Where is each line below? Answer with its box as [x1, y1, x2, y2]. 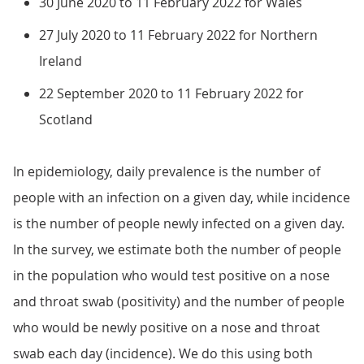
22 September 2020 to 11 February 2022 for [39, 84, 304, 102]
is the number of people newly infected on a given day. [13, 214, 344, 232]
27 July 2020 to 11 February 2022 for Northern [39, 26, 318, 44]
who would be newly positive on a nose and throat [13, 318, 320, 336]
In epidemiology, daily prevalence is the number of [13, 162, 320, 180]
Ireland [39, 52, 82, 70]
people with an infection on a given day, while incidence [13, 188, 350, 206]
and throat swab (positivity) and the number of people [13, 292, 344, 310]
